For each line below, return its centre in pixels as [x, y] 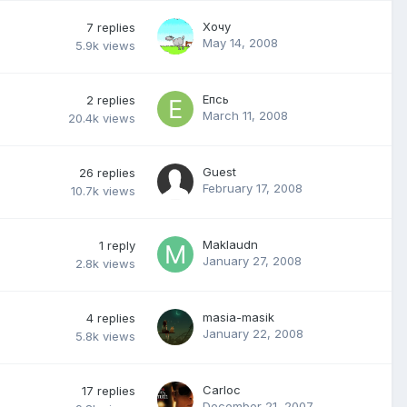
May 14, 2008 [240, 43]
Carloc [222, 390]
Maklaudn [230, 245]
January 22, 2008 [253, 334]
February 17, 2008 [253, 189]
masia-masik [238, 318]
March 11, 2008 [245, 116]
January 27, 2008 [252, 261]
